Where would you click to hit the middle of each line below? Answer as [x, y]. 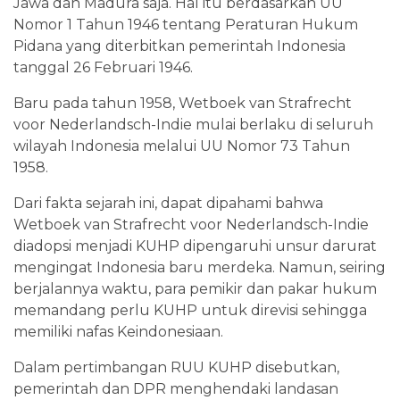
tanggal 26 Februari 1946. [103, 67]
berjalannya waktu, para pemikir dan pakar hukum [195, 288]
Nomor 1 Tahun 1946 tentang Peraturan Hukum [186, 24]
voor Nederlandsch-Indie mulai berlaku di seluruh [193, 124]
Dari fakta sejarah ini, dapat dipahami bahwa [168, 203]
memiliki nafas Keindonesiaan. [118, 331]
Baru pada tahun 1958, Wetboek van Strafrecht [183, 103]
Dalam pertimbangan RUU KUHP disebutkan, [176, 367]
